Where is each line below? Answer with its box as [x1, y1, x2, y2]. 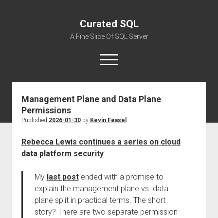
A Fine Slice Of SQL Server [70, 33, 148, 40]
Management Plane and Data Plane [21, 94, 161, 104]
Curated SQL [79, 18, 139, 30]
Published [21, 117, 49, 124]
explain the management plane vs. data [34, 184, 168, 193]
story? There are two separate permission [34, 207, 178, 217]
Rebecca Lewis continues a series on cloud [21, 137, 181, 146]
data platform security [21, 149, 104, 158]
